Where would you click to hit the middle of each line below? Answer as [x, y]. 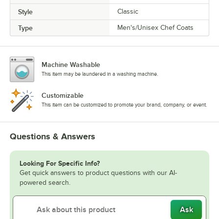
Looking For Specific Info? [60, 163]
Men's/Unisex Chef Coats [155, 27]
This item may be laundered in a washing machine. [100, 74]
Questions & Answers [53, 136]
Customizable [63, 95]
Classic [128, 11]
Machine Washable [71, 64]
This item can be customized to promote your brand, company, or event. [124, 104]
